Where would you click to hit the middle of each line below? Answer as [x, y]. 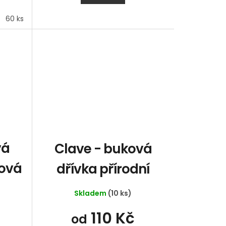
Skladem [91, 193]
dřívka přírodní [103, 169]
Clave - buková [103, 149]
